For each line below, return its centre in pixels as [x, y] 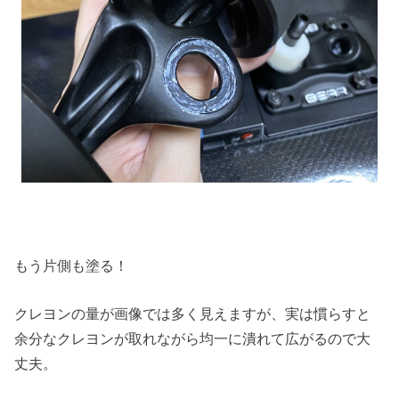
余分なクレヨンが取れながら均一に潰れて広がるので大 [193, 339]
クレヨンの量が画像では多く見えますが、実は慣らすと [193, 314]
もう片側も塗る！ [72, 265]
